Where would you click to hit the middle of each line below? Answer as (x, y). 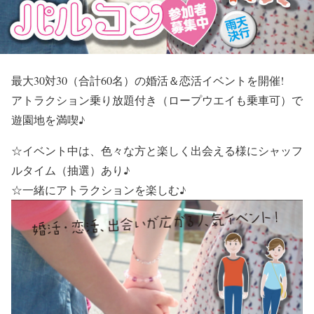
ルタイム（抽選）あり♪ (71, 170)
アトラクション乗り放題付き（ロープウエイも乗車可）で (157, 100)
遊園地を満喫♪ (48, 119)
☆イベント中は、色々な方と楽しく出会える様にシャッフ (157, 150)
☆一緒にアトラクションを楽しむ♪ (99, 189)
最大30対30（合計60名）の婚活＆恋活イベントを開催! (148, 80)
